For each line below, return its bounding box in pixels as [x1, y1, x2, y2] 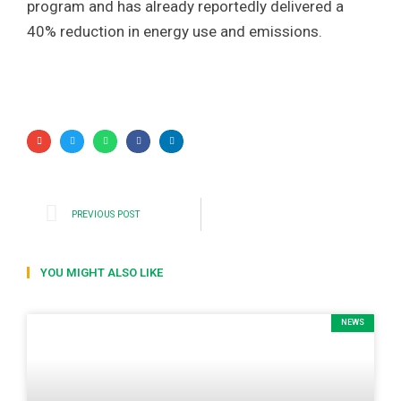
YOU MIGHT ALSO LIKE [40, 266, 163, 280]
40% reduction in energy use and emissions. [27, 22, 322, 41]
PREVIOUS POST [72, 209, 141, 221]
